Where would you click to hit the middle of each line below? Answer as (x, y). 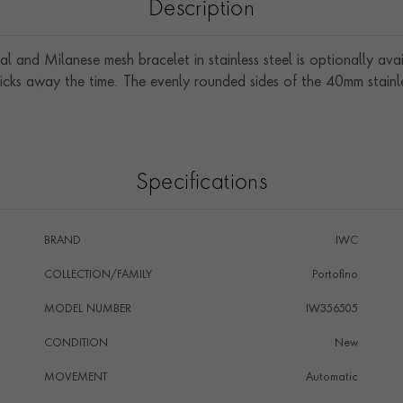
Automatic (331, 378)
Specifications (201, 184)
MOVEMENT (75, 378)
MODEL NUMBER (87, 309)
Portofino (335, 275)
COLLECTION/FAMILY (98, 275)
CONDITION (76, 344)
